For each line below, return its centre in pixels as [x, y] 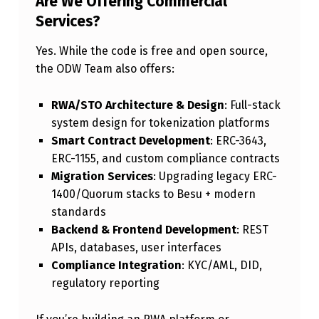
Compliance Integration [116, 266]
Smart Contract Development [130, 141]
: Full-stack [252, 105]
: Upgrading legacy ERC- [215, 177]
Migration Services [102, 177]
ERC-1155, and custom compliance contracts [165, 159]
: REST [252, 230]
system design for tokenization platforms [160, 123]
